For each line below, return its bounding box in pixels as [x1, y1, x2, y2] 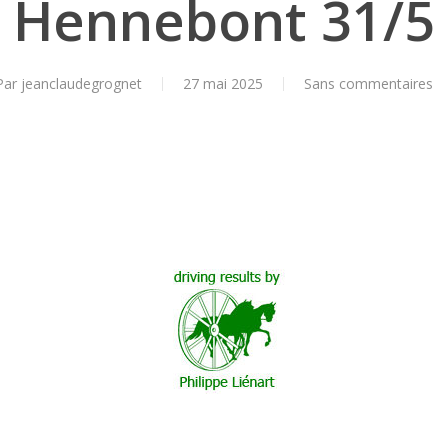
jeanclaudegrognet [21, 74, 142, 93]
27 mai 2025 [183, 74, 263, 93]
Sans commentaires [304, 74, 433, 93]
